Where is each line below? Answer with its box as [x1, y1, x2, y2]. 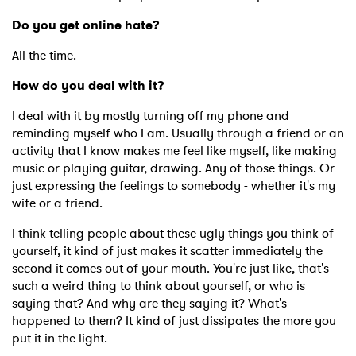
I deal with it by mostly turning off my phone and [12, 106, 289, 126]
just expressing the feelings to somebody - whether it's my [12, 176, 335, 195]
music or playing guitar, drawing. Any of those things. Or [12, 159, 335, 178]
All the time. [12, 46, 79, 65]
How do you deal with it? [12, 76, 168, 95]
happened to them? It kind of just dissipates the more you [12, 311, 336, 331]
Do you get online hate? [12, 16, 160, 35]
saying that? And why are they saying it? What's [12, 294, 287, 313]
